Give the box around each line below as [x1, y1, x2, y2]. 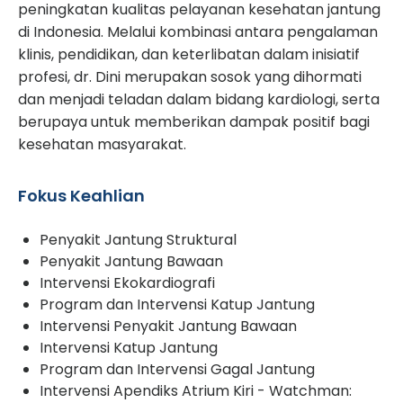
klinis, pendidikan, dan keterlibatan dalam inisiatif [18, 43, 360, 65]
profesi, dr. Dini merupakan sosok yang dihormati [18, 66, 362, 87]
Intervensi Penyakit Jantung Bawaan [40, 315, 297, 336]
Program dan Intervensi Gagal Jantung [40, 358, 315, 380]
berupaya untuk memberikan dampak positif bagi [18, 111, 370, 132]
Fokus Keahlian [18, 184, 145, 207]
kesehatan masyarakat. [18, 133, 186, 155]
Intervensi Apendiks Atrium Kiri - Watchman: [40, 380, 352, 401]
